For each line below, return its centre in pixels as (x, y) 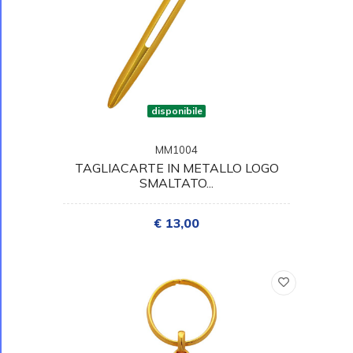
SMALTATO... (176, 182)
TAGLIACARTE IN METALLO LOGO (176, 167)
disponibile (176, 110)
